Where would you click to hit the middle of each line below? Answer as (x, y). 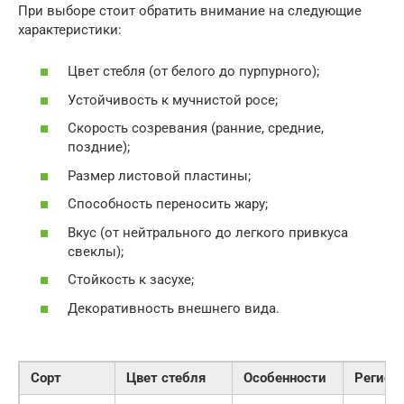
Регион (376, 377)
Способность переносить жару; (168, 204)
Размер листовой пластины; (159, 175)
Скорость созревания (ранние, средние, (196, 129)
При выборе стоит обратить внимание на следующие (190, 10)
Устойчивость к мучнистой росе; (173, 100)
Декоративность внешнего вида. (174, 308)
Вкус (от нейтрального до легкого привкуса (208, 232)
